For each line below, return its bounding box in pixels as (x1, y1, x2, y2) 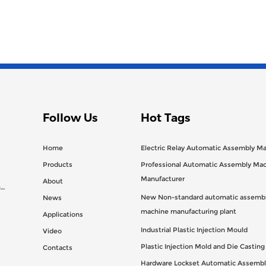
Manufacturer (140, 175, 185, 186)
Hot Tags (140, 110, 190, 125)
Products (43, 160, 73, 169)
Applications (43, 210, 84, 219)
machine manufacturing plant (140, 207, 236, 219)
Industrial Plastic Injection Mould (140, 226, 248, 235)
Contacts (43, 243, 73, 252)
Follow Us (43, 110, 98, 125)
